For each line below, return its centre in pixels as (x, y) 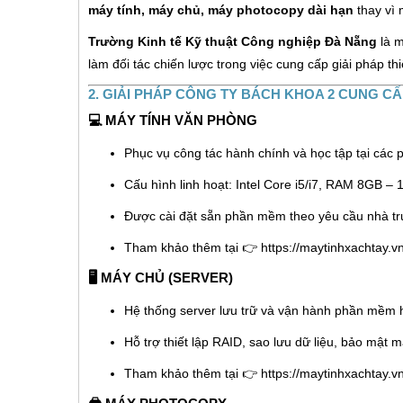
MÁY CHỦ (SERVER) (167, 277)
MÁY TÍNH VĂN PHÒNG (181, 120)
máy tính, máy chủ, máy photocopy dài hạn (221, 9)
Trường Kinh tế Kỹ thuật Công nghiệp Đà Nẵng (233, 41)
